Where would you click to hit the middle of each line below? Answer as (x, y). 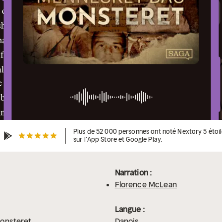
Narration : (133, 173)
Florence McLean (146, 185)
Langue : (130, 209)
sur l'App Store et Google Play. (118, 140)
